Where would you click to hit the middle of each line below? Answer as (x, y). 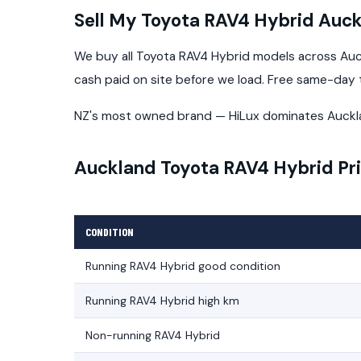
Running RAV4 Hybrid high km (162, 301)
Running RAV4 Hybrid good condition (183, 266)
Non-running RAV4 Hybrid (152, 336)
